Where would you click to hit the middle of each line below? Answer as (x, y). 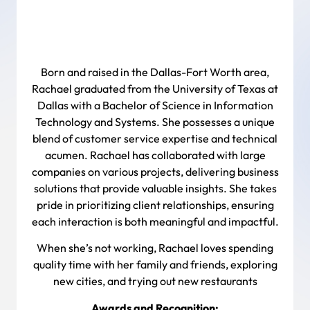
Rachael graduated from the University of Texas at (155, 89)
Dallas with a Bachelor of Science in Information (155, 105)
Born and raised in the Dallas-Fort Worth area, (155, 72)
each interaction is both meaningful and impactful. (155, 221)
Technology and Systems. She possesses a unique (155, 122)
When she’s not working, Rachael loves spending (155, 248)
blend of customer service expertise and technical (155, 138)
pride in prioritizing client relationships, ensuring (155, 205)
